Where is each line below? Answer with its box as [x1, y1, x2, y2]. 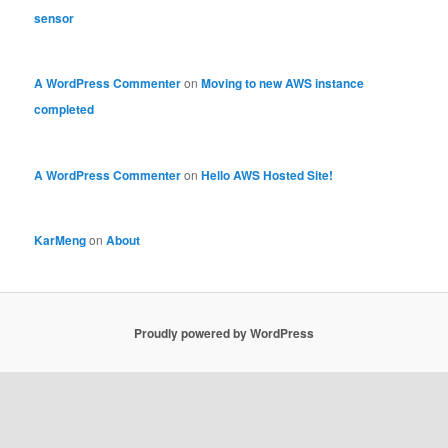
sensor [34, 8, 75, 27]
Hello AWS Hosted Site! [201, 165, 334, 184]
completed [34, 100, 95, 119]
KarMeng [34, 230, 87, 249]
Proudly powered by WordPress [134, 323, 314, 342]
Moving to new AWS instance [201, 74, 365, 93]
